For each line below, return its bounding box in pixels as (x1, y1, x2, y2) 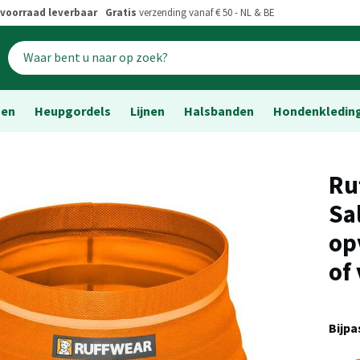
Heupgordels (35, 103, 111, 119)
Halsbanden (184, 103, 254, 119)
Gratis (105, 6, 137, 20)
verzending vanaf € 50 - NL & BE (137, 6, 275, 20)
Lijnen (130, 103, 165, 119)
